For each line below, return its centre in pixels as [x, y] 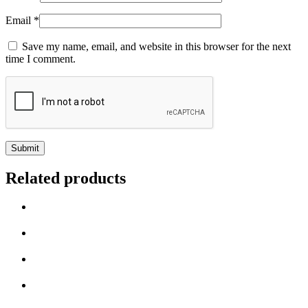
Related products [66, 178]
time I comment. [41, 58]
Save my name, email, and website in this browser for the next [156, 46]
